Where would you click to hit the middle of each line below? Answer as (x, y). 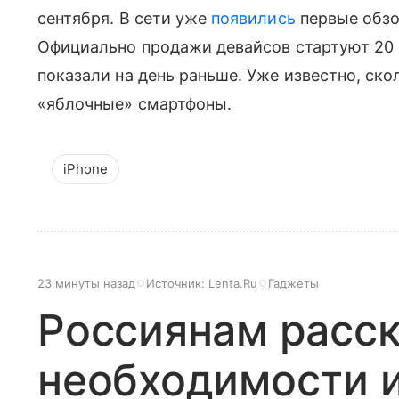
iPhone (85, 168)
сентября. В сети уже (125, 18)
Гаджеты (293, 283)
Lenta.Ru (233, 283)
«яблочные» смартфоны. (135, 103)
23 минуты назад (86, 283)
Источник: (177, 283)
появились (253, 18)
